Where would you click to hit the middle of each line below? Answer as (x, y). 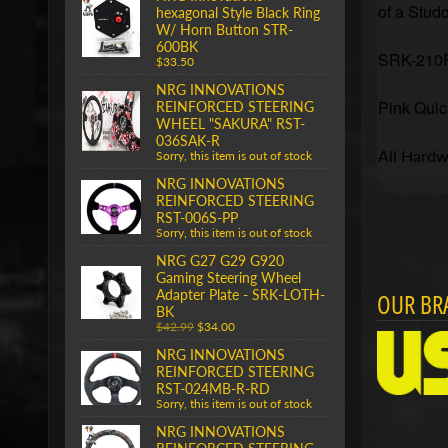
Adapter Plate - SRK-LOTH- (240, 294)
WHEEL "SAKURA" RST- (230, 123)
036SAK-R (188, 140)
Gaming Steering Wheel (228, 277)
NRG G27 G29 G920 (220, 260)
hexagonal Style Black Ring (238, 12)
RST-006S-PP (197, 217)
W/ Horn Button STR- (224, 29)
